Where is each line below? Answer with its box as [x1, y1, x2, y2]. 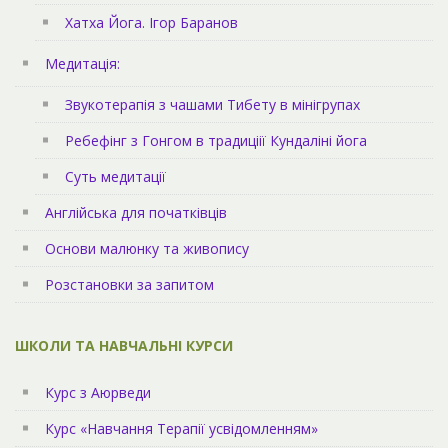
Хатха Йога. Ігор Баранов [65, 12, 238, 32]
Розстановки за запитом [45, 274, 214, 294]
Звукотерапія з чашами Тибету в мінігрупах [65, 94, 360, 114]
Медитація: [45, 53, 120, 73]
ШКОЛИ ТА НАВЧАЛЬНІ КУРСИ [15, 335, 233, 355]
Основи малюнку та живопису [45, 238, 249, 258]
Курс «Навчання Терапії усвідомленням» [45, 418, 318, 438]
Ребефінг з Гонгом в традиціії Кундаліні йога [65, 130, 367, 150]
